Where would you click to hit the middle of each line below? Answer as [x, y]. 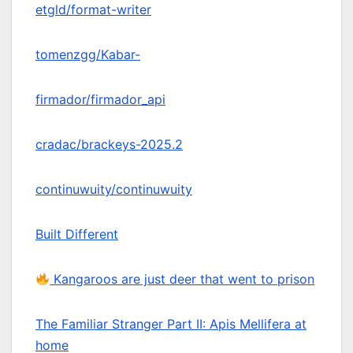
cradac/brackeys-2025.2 [109, 145]
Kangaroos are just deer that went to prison [182, 279]
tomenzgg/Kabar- [88, 55]
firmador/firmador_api [100, 100]
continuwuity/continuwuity [114, 190]
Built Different [77, 234]
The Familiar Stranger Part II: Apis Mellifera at [171, 324]
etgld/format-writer [93, 10]
